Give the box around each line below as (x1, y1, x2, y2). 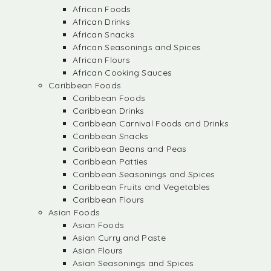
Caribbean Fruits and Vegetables (73, 181, 211, 192)
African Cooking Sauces (73, 67, 172, 78)
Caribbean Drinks (73, 105, 145, 116)
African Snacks (73, 29, 134, 40)
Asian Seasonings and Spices (73, 258, 194, 269)
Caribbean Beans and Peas (73, 143, 187, 154)
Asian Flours (73, 245, 123, 256)
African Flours (73, 54, 130, 65)
